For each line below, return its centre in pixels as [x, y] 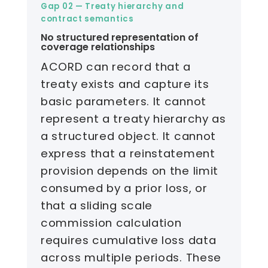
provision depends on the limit [130, 171]
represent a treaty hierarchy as [133, 119]
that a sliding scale [97, 206]
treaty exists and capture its [125, 84]
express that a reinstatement [128, 154]
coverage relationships [98, 47]
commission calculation [111, 223]
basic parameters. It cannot [124, 102]
